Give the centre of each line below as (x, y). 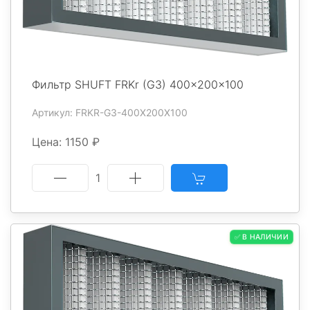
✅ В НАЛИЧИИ (261, 237)
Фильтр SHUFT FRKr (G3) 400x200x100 (138, 85)
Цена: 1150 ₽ (66, 142)
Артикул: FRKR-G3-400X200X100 (110, 113)
